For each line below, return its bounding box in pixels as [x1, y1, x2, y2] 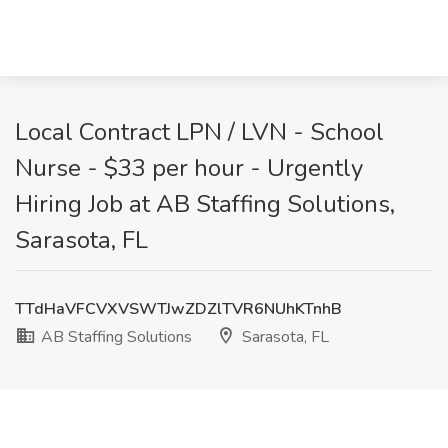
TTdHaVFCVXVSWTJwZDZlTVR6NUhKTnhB [15, 298, 342, 320]
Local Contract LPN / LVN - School [15, 116, 384, 148]
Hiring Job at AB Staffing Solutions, [15, 188, 395, 220]
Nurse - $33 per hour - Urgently [15, 152, 363, 184]
